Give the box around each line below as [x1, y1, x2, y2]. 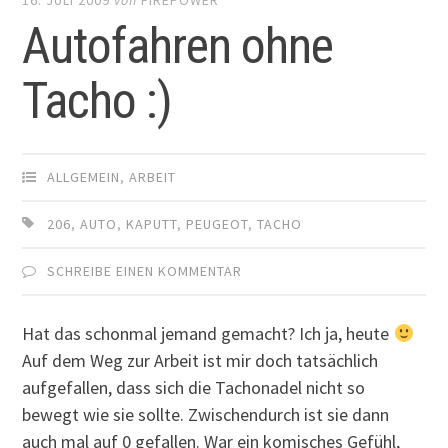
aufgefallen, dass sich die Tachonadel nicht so [22, 376, 366, 400]
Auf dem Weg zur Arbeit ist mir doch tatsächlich [22, 349, 379, 373]
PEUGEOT [186, 215, 249, 234]
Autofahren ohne [22, 17, 334, 76]
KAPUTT [126, 215, 178, 234]
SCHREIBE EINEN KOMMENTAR [47, 262, 243, 281]
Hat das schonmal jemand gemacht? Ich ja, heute [22, 322, 394, 346]
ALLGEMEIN [47, 168, 121, 187]
